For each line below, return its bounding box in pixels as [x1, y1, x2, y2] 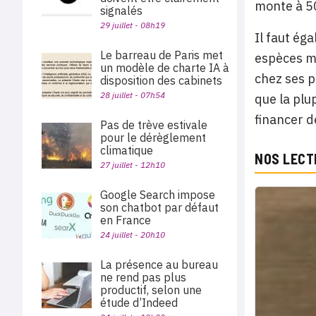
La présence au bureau [100, 257, 218, 272]
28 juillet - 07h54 [100, 90, 165, 100]
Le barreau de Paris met [100, 48, 223, 62]
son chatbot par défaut [100, 200, 219, 214]
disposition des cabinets [100, 73, 228, 87]
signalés [100, 4, 142, 18]
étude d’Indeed [100, 296, 178, 310]
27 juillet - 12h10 [100, 159, 165, 170]
